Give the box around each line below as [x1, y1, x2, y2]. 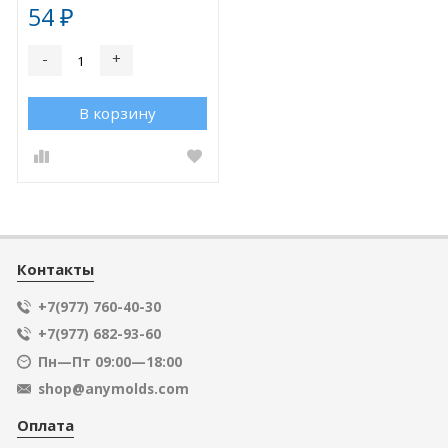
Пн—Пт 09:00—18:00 [37, 351, 182, 371]
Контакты [16, 258, 94, 279]
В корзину [79, 102, 157, 123]
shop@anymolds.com [37, 379, 189, 399]
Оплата [16, 414, 74, 435]
